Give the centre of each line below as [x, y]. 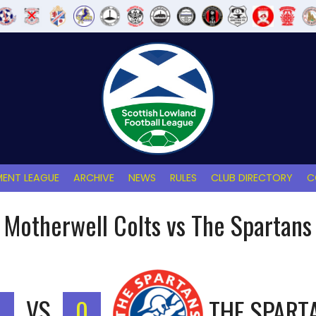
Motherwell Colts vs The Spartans [158, 225]
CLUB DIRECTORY [252, 178]
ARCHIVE [94, 178]
